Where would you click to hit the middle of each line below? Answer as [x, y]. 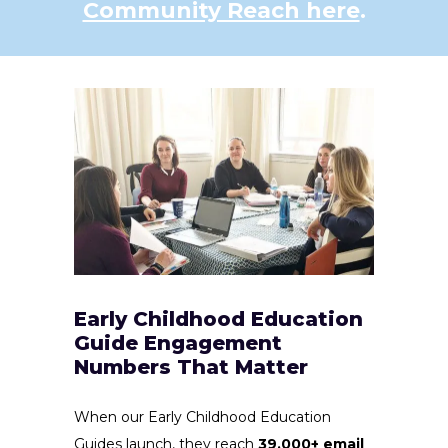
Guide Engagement [178, 343]
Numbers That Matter [191, 367]
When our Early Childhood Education [202, 417]
